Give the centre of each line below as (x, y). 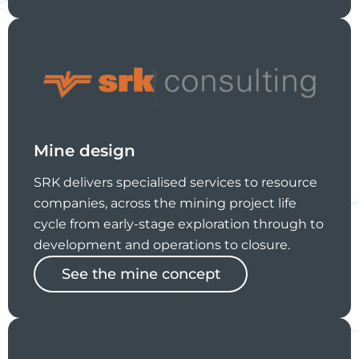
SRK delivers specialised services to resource (175, 183)
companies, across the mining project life (165, 204)
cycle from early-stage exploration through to (179, 224)
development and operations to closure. (162, 245)
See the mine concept (141, 274)
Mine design (85, 151)
